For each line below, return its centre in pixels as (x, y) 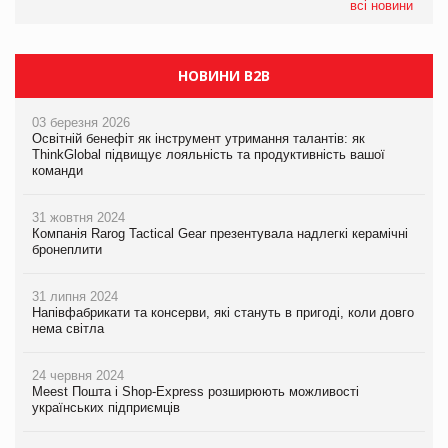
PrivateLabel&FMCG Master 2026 (129, 20)
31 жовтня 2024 (78, 217)
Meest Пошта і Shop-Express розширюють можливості (195, 391)
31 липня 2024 (75, 296)
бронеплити (67, 249)
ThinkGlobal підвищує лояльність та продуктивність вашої (208, 154)
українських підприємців (106, 407)
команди (57, 170)
